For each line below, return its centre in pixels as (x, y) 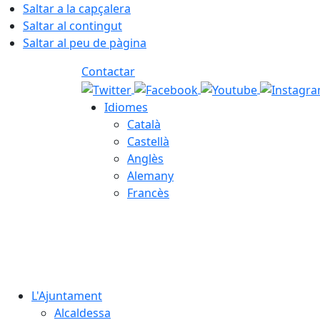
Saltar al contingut (72, 26)
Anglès (145, 158)
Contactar (108, 71)
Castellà (148, 141)
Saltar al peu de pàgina (85, 43)
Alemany (150, 175)
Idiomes (126, 107)
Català (144, 124)
